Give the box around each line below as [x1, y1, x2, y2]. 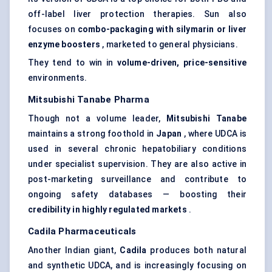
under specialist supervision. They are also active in [28, 159, 246, 169]
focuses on [28, 24, 78, 35]
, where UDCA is [182, 129, 247, 139]
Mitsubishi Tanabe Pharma [28, 94, 149, 106]
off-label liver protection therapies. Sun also [28, 9, 246, 19]
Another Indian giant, [28, 245, 120, 256]
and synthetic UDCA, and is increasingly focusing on [28, 260, 246, 271]
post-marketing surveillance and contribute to [28, 174, 246, 185]
